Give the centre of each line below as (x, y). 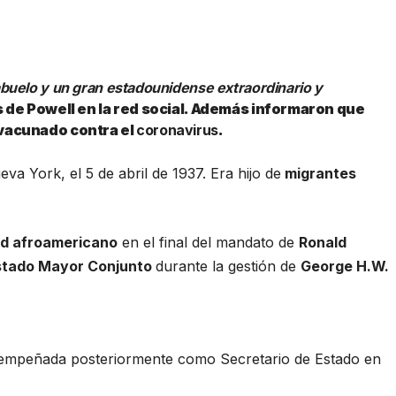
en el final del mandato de (209, 242)
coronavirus (177, 129)
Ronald (323, 242)
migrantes (319, 173)
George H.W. (345, 266)
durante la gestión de (228, 266)
